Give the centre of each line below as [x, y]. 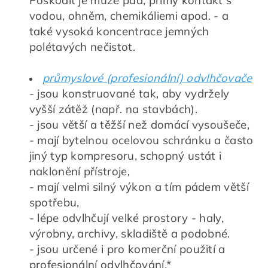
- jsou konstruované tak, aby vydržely [129, 93]
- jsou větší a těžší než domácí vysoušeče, [139, 124]
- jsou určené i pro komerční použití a [127, 249]
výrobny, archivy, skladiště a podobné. [130, 233]
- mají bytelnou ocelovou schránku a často [141, 140]
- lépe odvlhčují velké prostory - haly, [127, 217]
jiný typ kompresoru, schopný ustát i [125, 155]
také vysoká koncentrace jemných [119, 31]
